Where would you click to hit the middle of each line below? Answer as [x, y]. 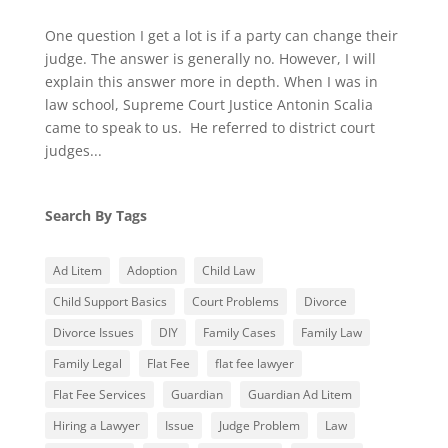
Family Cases [239, 333]
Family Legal [87, 364]
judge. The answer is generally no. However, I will [210, 59]
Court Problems [235, 302]
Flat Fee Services [99, 395]
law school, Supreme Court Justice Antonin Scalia [208, 105]
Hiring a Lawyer [96, 426]
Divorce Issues [93, 333]
